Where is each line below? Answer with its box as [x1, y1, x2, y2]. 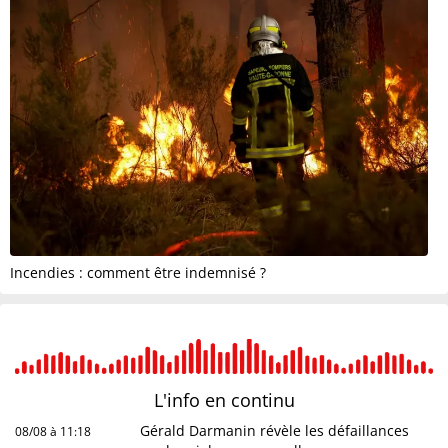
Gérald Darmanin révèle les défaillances [140, 420, 410, 440]
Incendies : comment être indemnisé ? [10, 262, 266, 282]
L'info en [153, 387, 231, 412]
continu [230, 387, 295, 412]
